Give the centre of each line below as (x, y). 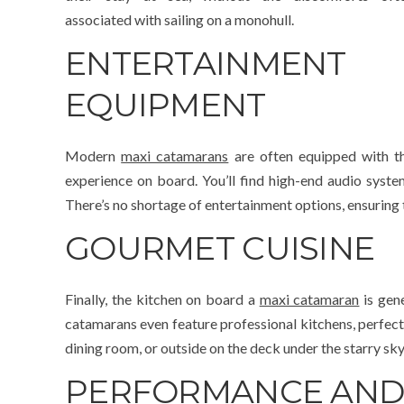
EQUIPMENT (165, 105)
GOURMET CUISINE (220, 248)
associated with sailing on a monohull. (179, 20)
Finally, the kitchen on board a (162, 299)
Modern (93, 156)
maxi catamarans (175, 156)
